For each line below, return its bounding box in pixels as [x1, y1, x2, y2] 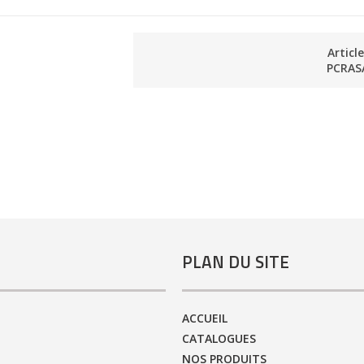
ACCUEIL [182, 310, 227, 326]
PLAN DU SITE [182, 249, 289, 275]
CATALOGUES [182, 330, 256, 346]
